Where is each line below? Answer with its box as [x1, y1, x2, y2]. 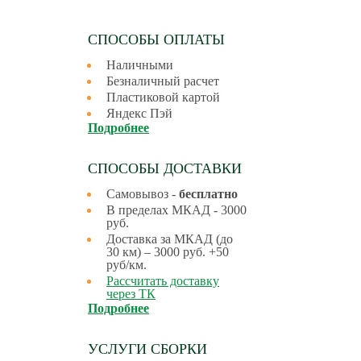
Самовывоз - [106, 187, 179, 201]
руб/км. [106, 258, 147, 272]
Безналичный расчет [106, 74, 219, 88]
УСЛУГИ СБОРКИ [88, 341, 207, 357]
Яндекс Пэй [106, 106, 172, 120]
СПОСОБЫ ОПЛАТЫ [88, 31, 225, 48]
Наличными [106, 58, 173, 72]
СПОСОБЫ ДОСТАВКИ [88, 160, 242, 176]
